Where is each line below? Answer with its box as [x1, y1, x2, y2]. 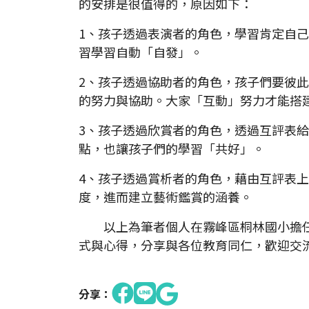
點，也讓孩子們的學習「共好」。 [79, 139, 265, 158]
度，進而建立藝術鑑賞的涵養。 [79, 188, 252, 206]
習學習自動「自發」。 [79, 43, 203, 61]
